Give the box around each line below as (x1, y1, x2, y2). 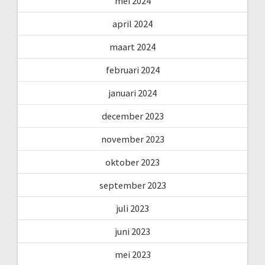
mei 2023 (114, 248, 151, 260)
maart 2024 (109, 40, 156, 53)
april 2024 (112, 17, 153, 30)
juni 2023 (115, 225, 150, 237)
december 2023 (101, 109, 164, 122)
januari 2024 (108, 86, 157, 99)
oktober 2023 (105, 156, 160, 168)
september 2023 (99, 179, 166, 191)
